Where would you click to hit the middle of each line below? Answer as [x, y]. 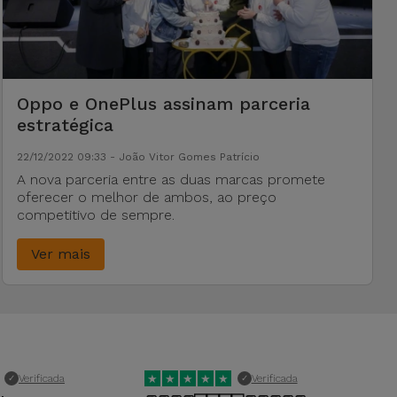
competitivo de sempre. [95, 215]
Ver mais [60, 254]
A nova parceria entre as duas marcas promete [171, 179]
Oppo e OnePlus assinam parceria [163, 104]
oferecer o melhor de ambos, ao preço [146, 197]
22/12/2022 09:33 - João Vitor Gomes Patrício [138, 157]
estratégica [65, 125]
